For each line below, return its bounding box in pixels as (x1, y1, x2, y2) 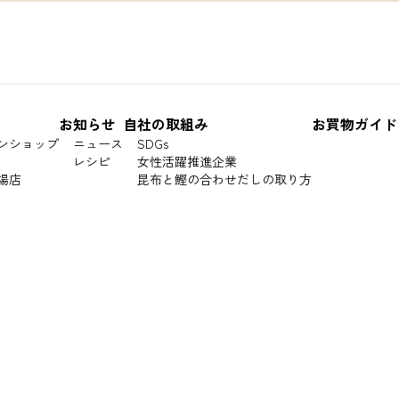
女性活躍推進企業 (137, 152, 237, 170)
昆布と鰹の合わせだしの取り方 (137, 170, 312, 188)
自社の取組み (123, 113, 208, 134)
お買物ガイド (312, 113, 397, 134)
